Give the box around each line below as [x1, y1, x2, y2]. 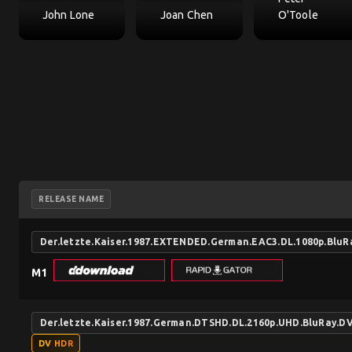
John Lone [42, 9, 94, 22]
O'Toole [278, 9, 318, 22]
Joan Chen [160, 9, 213, 22]
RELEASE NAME [38, 195, 104, 204]
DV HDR [38, 339, 73, 349]
